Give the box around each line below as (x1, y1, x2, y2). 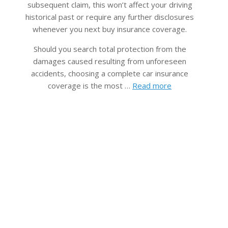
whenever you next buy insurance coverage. (33, 24, 187, 35)
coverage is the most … (48, 80, 132, 91)
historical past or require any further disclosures (25, 12, 194, 22)
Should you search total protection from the (33, 44, 186, 54)
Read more (132, 80, 172, 91)
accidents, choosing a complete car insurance (31, 68, 188, 79)
